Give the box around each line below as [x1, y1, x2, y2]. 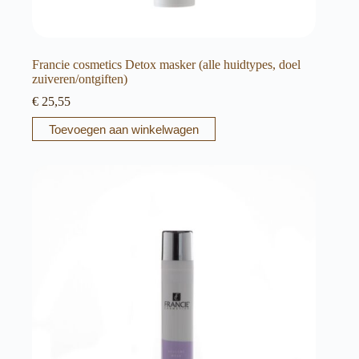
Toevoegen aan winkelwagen [49, 122, 199, 136]
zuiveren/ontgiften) [32, 72, 127, 87]
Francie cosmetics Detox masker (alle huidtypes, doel [32, 58, 301, 72]
